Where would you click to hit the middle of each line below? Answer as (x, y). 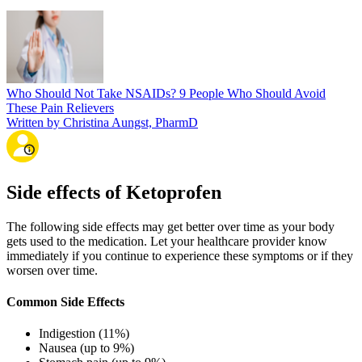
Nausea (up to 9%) (86, 348)
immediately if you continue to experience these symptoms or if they (180, 255)
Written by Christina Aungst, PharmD (102, 122)
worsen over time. (52, 270)
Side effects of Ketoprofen (114, 192)
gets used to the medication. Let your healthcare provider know (167, 241)
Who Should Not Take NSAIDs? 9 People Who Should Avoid (166, 93)
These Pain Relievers (60, 107)
